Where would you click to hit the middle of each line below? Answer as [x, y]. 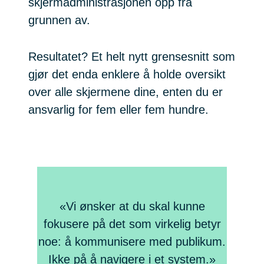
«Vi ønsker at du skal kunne [132, 207]
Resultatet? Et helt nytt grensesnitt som [132, 57]
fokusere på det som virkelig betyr [132, 224]
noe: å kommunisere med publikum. [132, 242]
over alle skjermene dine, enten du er [126, 92]
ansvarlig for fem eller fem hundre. [118, 110]
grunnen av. [59, 20]
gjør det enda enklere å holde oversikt [127, 75]
